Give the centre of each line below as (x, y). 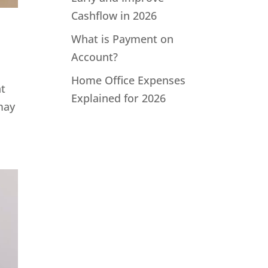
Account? (95, 57)
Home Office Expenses (129, 80)
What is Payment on (123, 39)
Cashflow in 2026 (114, 16)
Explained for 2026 (119, 98)
